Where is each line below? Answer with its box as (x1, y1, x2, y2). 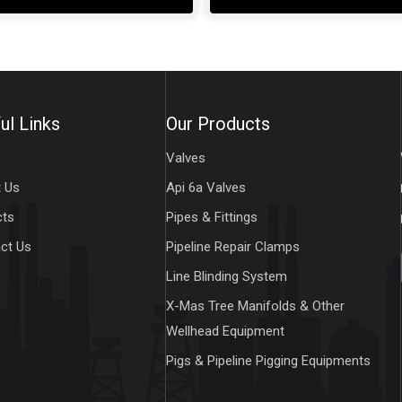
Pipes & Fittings (165, 209, 258, 226)
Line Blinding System (165, 268, 287, 285)
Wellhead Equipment (165, 323, 284, 340)
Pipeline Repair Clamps (165, 239, 300, 256)
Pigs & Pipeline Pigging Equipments (165, 353, 371, 370)
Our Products (165, 113, 270, 135)
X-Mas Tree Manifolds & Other (165, 298, 345, 315)
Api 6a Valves (165, 179, 246, 197)
